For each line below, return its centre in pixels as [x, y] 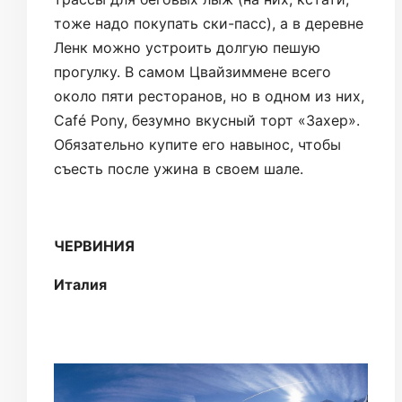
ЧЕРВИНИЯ [94, 246]
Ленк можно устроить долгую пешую [187, 48]
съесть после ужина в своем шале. [179, 169]
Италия [80, 285]
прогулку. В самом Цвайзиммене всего [192, 72]
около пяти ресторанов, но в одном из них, [209, 96]
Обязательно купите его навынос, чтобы [197, 145]
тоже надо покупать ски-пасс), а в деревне [209, 24]
